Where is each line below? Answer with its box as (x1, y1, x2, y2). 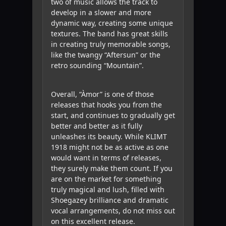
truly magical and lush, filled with (51, 185, 164, 195)
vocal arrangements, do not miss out (51, 206, 175, 216)
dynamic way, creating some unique (51, 18, 173, 28)
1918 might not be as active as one (51, 142, 168, 152)
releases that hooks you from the (51, 100, 162, 110)
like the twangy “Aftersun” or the (51, 50, 160, 60)
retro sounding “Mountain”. (51, 61, 144, 71)
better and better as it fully (51, 121, 142, 131)
